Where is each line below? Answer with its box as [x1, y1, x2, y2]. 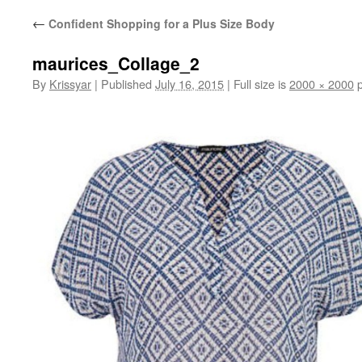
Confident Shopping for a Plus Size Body [45, 15, 275, 32]
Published [101, 75, 152, 92]
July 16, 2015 [155, 75, 224, 92]
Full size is [230, 75, 289, 92]
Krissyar [49, 75, 91, 92]
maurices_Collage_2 [32, 51, 200, 75]
